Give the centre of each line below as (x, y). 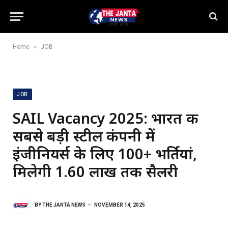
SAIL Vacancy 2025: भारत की (106, 118)
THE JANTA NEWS (64, 205)
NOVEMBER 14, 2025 (120, 205)
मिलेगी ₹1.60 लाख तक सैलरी (96, 171)
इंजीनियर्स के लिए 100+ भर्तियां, (105, 153)
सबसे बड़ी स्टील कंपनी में (84, 136)
